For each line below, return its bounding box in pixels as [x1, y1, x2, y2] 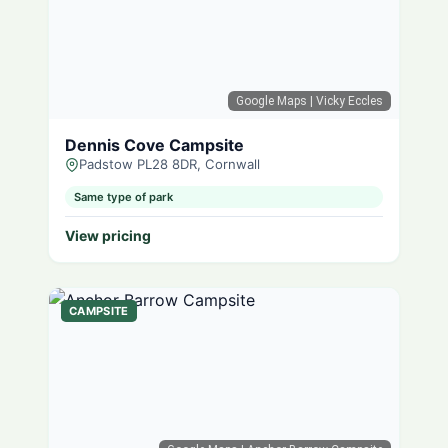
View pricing [65, 226, 151, 244]
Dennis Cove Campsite [65, 135, 244, 156]
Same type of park [73, 189, 173, 204]
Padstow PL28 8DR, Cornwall [79, 156, 260, 173]
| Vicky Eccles [307, 94, 383, 109]
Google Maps [236, 94, 307, 109]
